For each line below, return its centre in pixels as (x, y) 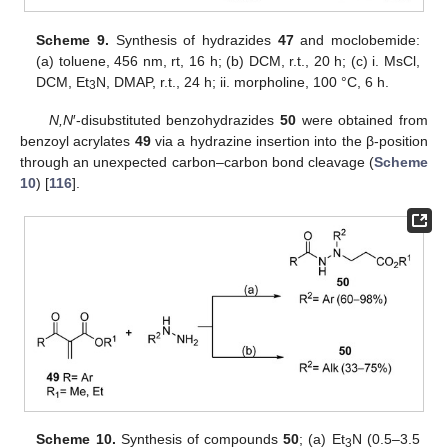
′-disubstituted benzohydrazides (176, 119)
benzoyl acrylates (77, 140)
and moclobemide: (356, 39)
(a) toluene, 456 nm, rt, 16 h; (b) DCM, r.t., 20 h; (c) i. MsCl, (228, 60)
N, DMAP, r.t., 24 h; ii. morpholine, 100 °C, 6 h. (243, 81)
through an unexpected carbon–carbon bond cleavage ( (197, 161)
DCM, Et (63, 81)
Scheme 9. (72, 39)
